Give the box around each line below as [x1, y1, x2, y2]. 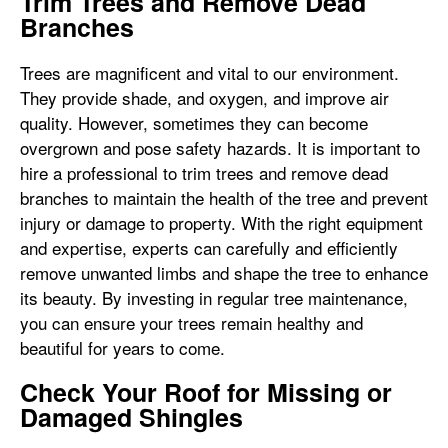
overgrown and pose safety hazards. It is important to [20, 135, 420, 160]
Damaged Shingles [20, 399, 243, 435]
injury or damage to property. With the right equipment [20, 210, 423, 235]
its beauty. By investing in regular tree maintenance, [20, 285, 408, 310]
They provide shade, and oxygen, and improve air [20, 85, 389, 110]
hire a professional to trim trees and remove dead [20, 160, 388, 185]
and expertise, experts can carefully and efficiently [20, 235, 398, 260]
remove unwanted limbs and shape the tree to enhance [20, 260, 428, 285]
